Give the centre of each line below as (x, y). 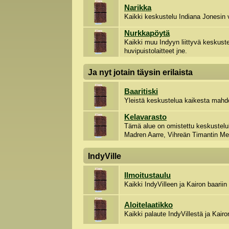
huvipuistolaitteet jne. (156, 51)
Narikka (138, 8)
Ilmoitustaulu (148, 176)
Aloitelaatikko (149, 205)
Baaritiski (141, 92)
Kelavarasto (146, 117)
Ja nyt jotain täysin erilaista (140, 72)
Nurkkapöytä (147, 33)
